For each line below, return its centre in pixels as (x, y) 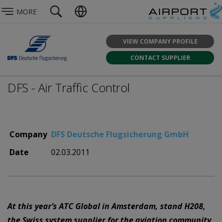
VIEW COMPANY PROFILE (160, 41)
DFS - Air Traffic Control (69, 87)
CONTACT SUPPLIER (160, 57)
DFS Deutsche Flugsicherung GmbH (120, 134)
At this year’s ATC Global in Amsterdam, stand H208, (107, 206)
